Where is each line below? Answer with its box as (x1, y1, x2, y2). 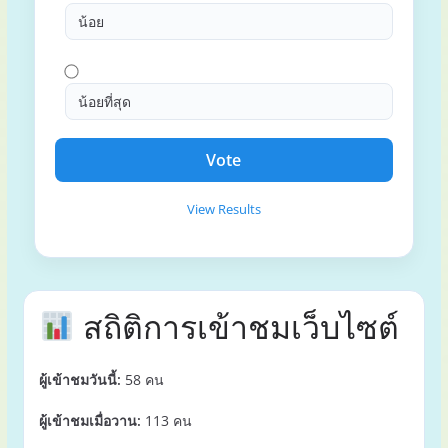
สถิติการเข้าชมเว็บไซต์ (75, 305, 400, 348)
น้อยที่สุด (77, 92, 131, 111)
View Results (186, 200, 261, 218)
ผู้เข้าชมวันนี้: (38, 370, 121, 389)
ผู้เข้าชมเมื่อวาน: (38, 411, 141, 430)
